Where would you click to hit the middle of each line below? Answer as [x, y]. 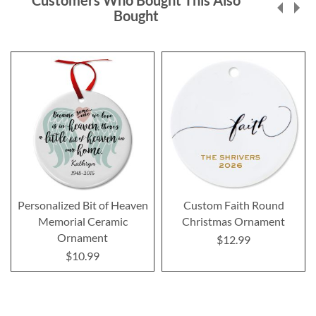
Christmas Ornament [233, 221]
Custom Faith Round [233, 205]
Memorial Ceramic [83, 221]
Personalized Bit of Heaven [83, 205]
